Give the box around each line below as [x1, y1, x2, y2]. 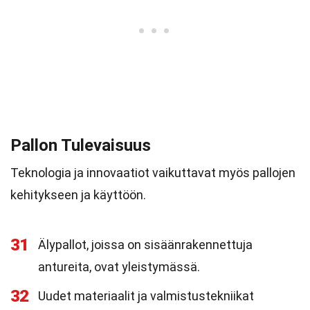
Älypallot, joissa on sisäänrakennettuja [38, 237, 253, 252]
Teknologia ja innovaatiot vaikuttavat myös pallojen [10, 165, 295, 180]
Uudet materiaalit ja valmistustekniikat [38, 289, 254, 303]
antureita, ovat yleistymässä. [38, 259, 200, 274]
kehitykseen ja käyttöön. [10, 188, 146, 202]
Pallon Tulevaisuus [10, 136, 151, 155]
